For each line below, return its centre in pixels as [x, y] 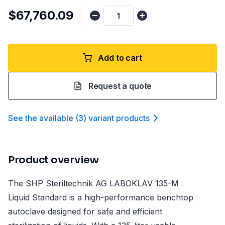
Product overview [53, 160]
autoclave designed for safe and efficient [85, 211]
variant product [117, 118]
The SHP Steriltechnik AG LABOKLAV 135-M [93, 183]
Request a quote [120, 86]
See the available [41, 118]
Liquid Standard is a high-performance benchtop [101, 197]
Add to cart [120, 58]
